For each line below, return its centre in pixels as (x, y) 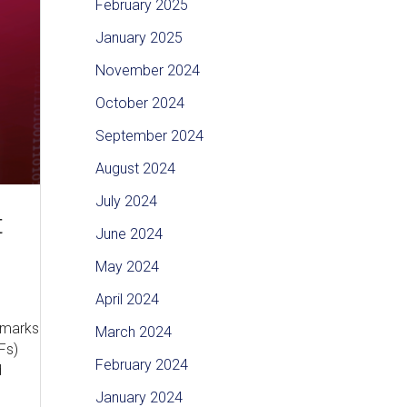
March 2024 (133, 333)
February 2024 (141, 365)
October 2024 (139, 104)
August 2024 (135, 169)
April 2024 (127, 300)
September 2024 (149, 136)
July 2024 (126, 202)
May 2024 (127, 267)
